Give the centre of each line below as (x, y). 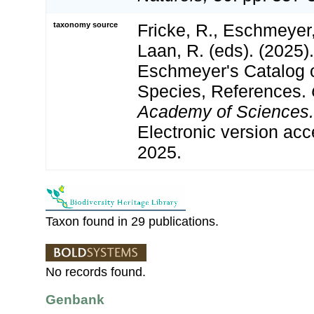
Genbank (75, 300)
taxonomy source (86, 25)
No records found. (96, 272)
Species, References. (224, 91)
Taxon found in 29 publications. (132, 222)
